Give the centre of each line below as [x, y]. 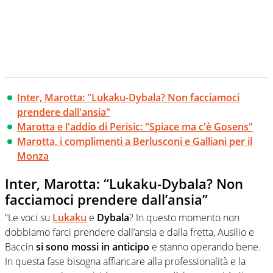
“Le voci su [29, 218]
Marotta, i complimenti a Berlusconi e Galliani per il [135, 141]
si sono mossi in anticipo [91, 247]
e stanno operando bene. [205, 247]
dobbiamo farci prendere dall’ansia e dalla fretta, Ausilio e [129, 232]
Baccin [19, 247]
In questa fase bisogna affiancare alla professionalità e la [125, 262]
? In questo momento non [184, 218]
